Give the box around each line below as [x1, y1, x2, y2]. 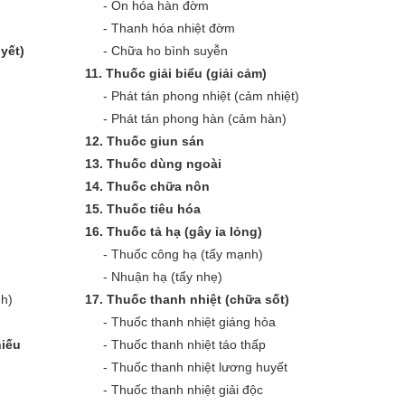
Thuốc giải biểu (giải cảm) [106, 66, 267, 80]
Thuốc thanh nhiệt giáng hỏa [111, 315, 276, 329]
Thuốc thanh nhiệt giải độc [111, 382, 263, 397]
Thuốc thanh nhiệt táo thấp [111, 337, 266, 352]
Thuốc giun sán [107, 134, 204, 148]
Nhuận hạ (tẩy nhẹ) [111, 269, 222, 284]
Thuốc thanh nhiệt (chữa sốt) [107, 292, 289, 306]
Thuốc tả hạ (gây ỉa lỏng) [107, 224, 262, 239]
